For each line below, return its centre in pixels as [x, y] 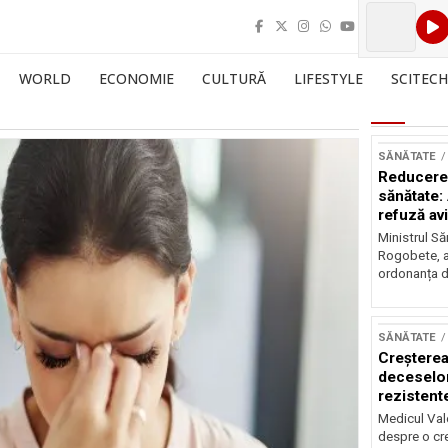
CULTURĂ [234, 78]
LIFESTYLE [328, 78]
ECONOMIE [136, 78]
